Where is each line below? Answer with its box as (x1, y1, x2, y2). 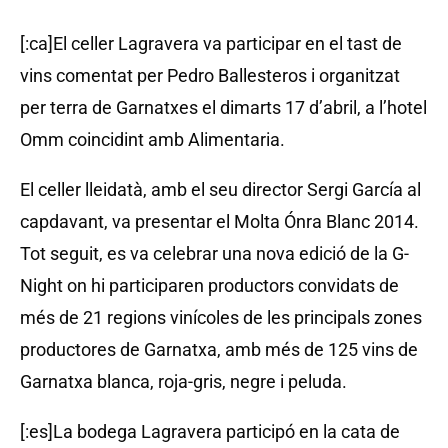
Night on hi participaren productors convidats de (20, 275, 399, 296)
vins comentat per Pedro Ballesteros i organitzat (20, 65, 400, 86)
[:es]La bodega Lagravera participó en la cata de (20, 421, 400, 442)
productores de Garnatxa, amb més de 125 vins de (20, 339, 418, 360)
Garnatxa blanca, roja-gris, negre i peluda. (20, 371, 347, 392)
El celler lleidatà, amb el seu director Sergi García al (20, 179, 421, 200)
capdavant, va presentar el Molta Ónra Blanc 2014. (20, 211, 419, 232)
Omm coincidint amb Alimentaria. (20, 129, 285, 150)
